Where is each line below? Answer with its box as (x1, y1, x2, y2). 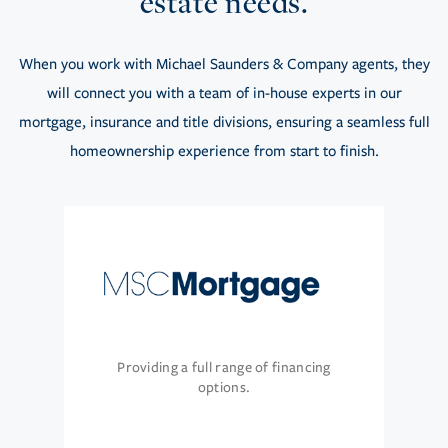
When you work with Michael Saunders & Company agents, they (18, 55, 430, 74)
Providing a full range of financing (117, 359, 331, 377)
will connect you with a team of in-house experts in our (46, 84, 402, 103)
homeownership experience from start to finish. (69, 142, 379, 161)
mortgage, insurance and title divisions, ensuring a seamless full (18, 113, 430, 132)
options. (197, 379, 251, 397)
